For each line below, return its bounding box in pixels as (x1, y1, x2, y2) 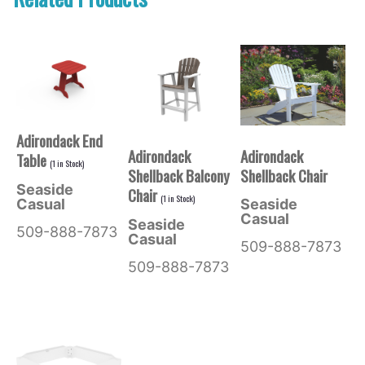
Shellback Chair (240, 163, 328, 187)
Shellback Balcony (128, 164, 231, 187)
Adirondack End (15, 129, 103, 152)
